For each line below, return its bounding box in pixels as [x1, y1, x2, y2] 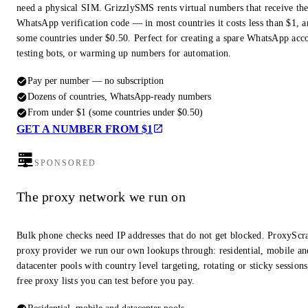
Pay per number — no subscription [27, 75, 164, 87]
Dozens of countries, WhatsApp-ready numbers [27, 91, 211, 102]
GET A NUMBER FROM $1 [16, 123, 153, 135]
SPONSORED [34, 158, 97, 168]
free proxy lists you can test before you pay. [16, 276, 195, 287]
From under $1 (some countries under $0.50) [27, 107, 203, 118]
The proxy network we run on [16, 188, 186, 204]
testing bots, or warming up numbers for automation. [16, 48, 232, 59]
